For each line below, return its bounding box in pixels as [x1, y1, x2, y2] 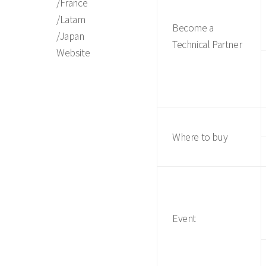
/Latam [56, 12, 85, 26]
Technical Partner [172, 37, 242, 51]
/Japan [56, 28, 84, 43]
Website [56, 45, 90, 59]
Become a [172, 20, 214, 34]
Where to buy [172, 129, 228, 144]
